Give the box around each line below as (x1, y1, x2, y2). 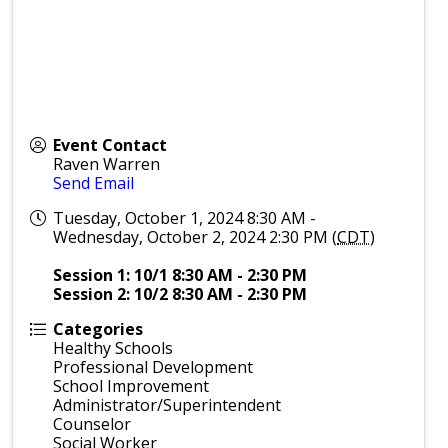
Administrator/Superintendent (53, 394, 282, 416)
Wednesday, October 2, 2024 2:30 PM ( (53, 226, 338, 248)
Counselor (53, 413, 132, 435)
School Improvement (53, 375, 210, 397)
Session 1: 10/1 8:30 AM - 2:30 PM (53, 264, 308, 286)
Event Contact (53, 134, 168, 156)
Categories (53, 318, 144, 340)
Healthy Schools (53, 337, 174, 359)
